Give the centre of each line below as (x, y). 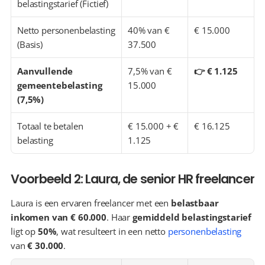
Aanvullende (45, 71)
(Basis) (30, 44)
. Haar (119, 217)
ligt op (24, 231)
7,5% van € (150, 71)
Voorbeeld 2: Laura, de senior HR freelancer (132, 179)
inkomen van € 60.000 (59, 217)
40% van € (149, 30)
